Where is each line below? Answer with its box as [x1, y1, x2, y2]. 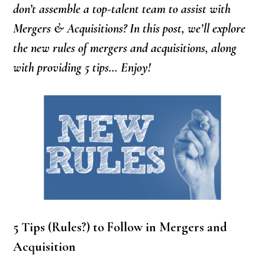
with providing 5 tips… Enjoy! [13, 60, 151, 76]
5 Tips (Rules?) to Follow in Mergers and [13, 219, 228, 235]
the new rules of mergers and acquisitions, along [13, 40, 237, 56]
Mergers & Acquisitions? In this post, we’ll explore [13, 21, 246, 37]
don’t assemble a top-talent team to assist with [13, 1, 231, 17]
